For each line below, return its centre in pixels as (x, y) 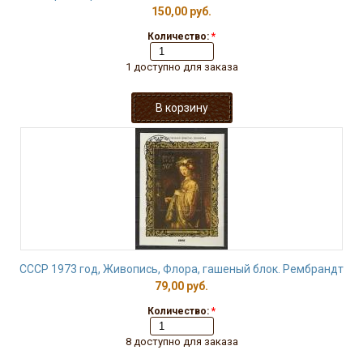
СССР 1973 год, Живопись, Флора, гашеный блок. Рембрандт (181, 269)
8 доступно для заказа (181, 342)
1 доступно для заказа (181, 67)
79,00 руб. (181, 286)
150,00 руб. (181, 11)
